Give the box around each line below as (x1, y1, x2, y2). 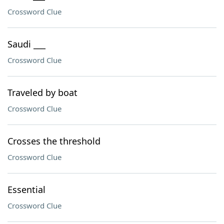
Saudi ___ (7, 38, 45, 50)
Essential (7, 183, 45, 195)
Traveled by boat (7, 86, 77, 98)
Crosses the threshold (7, 135, 100, 147)
